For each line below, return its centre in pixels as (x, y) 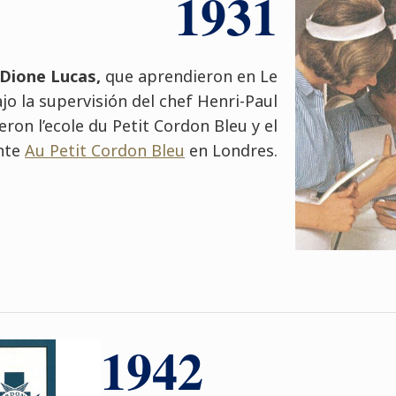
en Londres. (232, 150)
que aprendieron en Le (190, 76)
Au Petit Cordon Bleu (105, 150)
